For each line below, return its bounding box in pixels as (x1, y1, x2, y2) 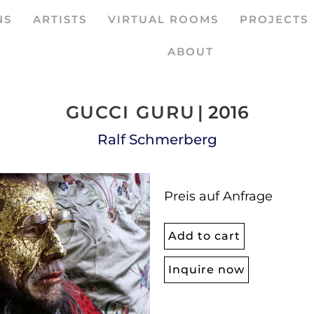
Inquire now (168, 263, 245, 277)
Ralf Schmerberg (97, 131, 217, 148)
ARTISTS (33, 13, 88, 26)
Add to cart (168, 229, 240, 243)
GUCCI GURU (65, 102, 196, 123)
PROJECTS (240, 13, 309, 26)
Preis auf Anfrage (164, 189, 273, 204)
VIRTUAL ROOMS (108, 13, 219, 26)
